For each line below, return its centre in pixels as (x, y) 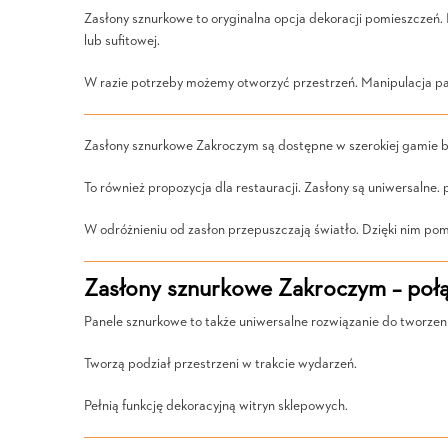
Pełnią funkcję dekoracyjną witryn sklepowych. (216, 406)
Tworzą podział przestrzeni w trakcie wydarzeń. (220, 364)
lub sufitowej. (122, 41)
